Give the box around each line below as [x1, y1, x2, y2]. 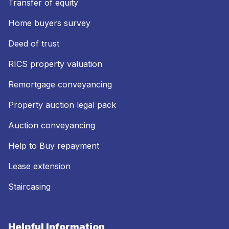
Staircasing [8, 181, 51, 192]
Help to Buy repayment [8, 140, 99, 151]
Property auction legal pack [8, 99, 116, 110]
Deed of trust [8, 38, 59, 49]
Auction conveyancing [8, 120, 95, 130]
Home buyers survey [8, 17, 90, 28]
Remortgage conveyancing [8, 79, 112, 89]
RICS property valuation [8, 58, 102, 69]
